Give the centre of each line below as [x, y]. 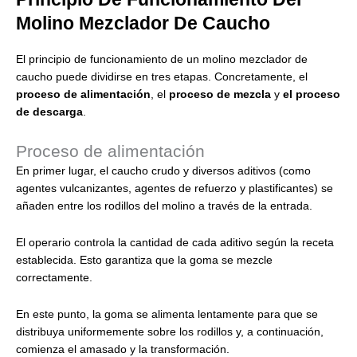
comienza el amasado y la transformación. [123, 349]
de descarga [49, 112]
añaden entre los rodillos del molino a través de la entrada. [164, 206]
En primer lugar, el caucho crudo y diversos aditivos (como [163, 171]
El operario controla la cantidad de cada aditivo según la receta [175, 242]
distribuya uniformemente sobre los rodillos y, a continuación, [170, 331]
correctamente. [54, 277]
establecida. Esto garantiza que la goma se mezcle [144, 260]
